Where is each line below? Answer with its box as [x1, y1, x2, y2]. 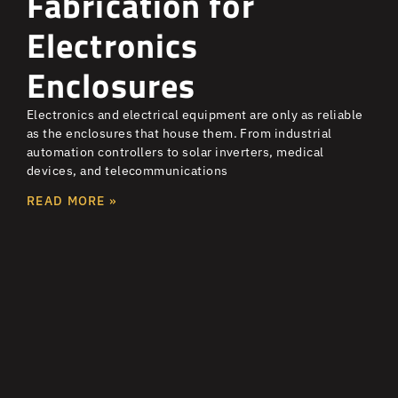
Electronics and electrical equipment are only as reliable [27, 106, 363, 123]
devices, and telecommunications [27, 162, 228, 179]
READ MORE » [27, 192, 117, 209]
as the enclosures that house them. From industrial [27, 124, 332, 141]
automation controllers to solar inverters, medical [27, 143, 324, 160]
